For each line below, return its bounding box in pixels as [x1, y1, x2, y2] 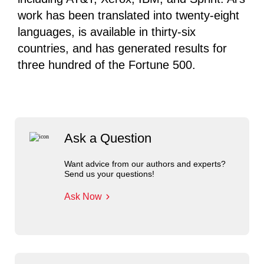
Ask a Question [64, 131, 151, 146]
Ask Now [64, 192, 102, 202]
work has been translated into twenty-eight [18, 9, 239, 22]
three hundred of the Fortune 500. [18, 58, 196, 71]
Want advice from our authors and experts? [64, 159, 226, 169]
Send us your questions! [64, 169, 154, 179]
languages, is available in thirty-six [18, 25, 196, 38]
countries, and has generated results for [18, 42, 227, 55]
